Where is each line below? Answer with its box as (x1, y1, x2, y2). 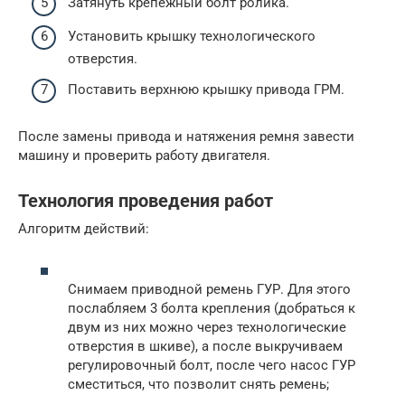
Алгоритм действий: (18, 220, 149, 237)
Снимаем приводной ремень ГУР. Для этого (68, 281, 351, 297)
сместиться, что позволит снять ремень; (68, 376, 329, 392)
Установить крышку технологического (68, 28, 316, 44)
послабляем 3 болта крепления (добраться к (68, 300, 355, 316)
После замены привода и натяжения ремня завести (18, 127, 354, 145)
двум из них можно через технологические (68, 319, 346, 335)
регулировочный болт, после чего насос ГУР (68, 357, 355, 373)
